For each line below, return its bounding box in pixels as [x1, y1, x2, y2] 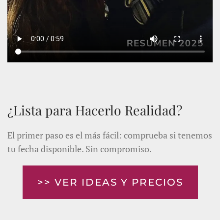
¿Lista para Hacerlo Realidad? [7, 101, 182, 119]
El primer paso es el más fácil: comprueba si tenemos [7, 129, 212, 141]
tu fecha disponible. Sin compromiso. [7, 143, 152, 155]
